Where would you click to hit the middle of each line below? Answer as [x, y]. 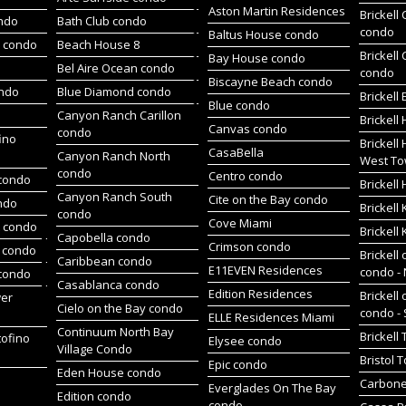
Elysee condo [245, 341]
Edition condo [94, 396]
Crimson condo [249, 246]
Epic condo [237, 364]
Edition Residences [260, 294]
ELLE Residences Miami [271, 317]
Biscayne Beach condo [270, 82]
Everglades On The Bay [272, 388]
